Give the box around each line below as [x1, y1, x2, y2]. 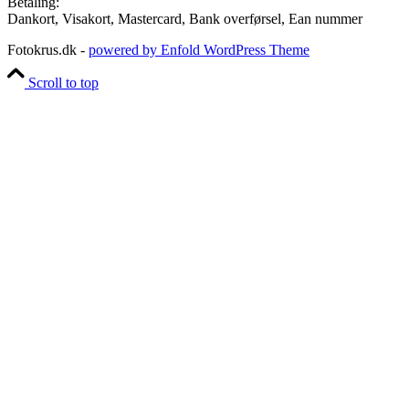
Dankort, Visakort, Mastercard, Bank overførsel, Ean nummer [7, 11, 362, 27]
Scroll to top [28, 75, 99, 91]
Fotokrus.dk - [7, 42, 89, 58]
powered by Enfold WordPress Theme [89, 42, 309, 58]
